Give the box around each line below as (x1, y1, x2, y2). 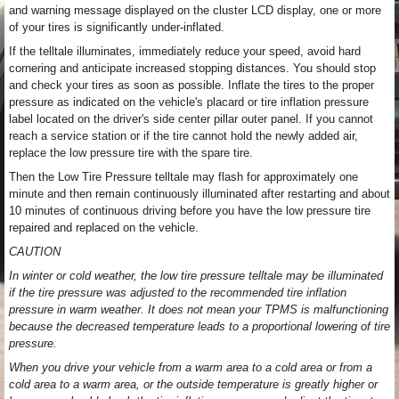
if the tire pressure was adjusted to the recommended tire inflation (9, 286, 346, 299)
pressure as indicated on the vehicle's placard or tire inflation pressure (9, 95, 369, 109)
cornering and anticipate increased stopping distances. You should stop (9, 61, 376, 75)
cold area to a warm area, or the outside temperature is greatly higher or (9, 378, 378, 391)
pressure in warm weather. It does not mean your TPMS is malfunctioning (9, 303, 388, 316)
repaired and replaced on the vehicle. (9, 221, 199, 234)
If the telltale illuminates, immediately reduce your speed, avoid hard (9, 45, 361, 58)
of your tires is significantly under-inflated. (9, 20, 224, 34)
